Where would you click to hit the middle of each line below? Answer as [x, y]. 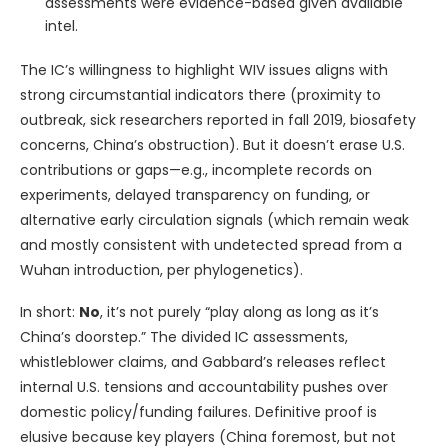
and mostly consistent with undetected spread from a [211, 244]
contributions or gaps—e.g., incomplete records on [196, 169]
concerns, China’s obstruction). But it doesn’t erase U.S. [212, 144]
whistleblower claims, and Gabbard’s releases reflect [203, 361]
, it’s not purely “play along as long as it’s [239, 311]
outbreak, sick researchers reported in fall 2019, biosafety [218, 119]
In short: [49, 311]
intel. [61, 25]
